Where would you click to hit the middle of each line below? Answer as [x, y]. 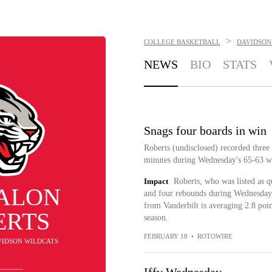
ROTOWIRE [215, 236]
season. [156, 218]
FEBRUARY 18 [165, 236]
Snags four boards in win [205, 131]
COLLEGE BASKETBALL [182, 42]
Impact [156, 181]
